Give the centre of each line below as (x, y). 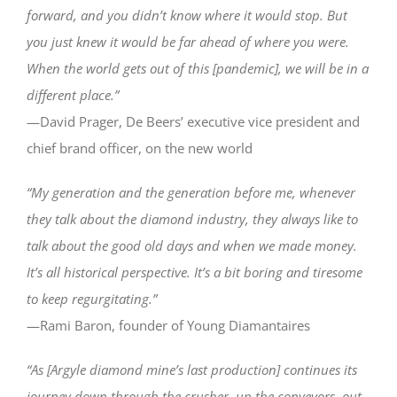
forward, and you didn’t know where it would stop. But (187, 15)
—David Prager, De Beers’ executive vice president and (193, 121)
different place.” (73, 94)
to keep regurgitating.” (92, 298)
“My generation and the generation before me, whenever (191, 192)
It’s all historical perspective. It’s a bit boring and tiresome (195, 272)
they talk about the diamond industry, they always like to (192, 218)
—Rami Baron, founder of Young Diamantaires (168, 325)
